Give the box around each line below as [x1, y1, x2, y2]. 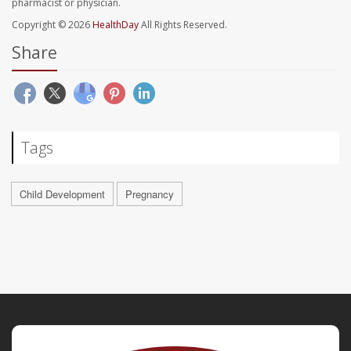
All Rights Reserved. [139, 18, 227, 32]
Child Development [20, 186, 105, 202]
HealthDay [92, 18, 139, 32]
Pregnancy [125, 186, 174, 202]
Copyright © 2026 [12, 18, 92, 32]
